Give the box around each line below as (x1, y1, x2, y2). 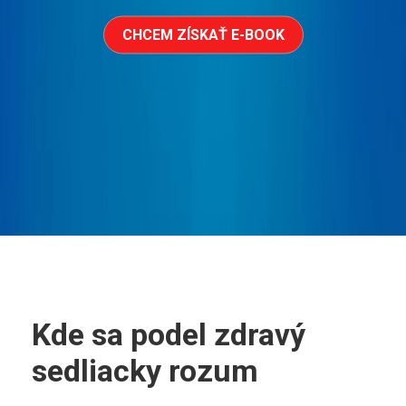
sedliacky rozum (32, 353, 258, 389)
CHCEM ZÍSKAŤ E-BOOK (121, 25, 285, 43)
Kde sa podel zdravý (32, 316, 305, 353)
